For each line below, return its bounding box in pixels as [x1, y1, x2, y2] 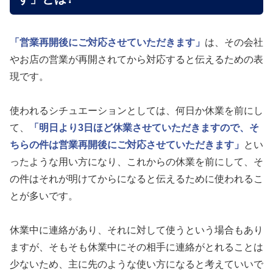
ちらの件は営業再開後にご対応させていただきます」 [10, 140, 244, 151]
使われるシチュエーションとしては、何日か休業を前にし [10, 105, 263, 116]
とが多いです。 [10, 191, 78, 202]
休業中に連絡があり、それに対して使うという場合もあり [10, 225, 263, 236]
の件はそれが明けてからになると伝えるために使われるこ [10, 174, 263, 185]
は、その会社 [205, 37, 263, 48]
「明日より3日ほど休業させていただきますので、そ [29, 122, 259, 133]
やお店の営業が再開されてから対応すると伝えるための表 [10, 54, 263, 65]
